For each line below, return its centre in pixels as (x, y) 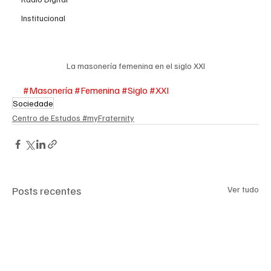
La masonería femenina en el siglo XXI (135, 65)
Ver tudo (243, 189)
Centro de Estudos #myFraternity (73, 117)
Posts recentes (47, 190)
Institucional (43, 18)
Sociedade (33, 103)
